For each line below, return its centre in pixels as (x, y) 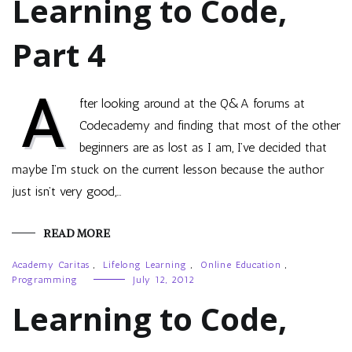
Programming (45, 280)
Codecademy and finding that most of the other (210, 125)
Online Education (241, 265)
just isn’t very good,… (67, 191)
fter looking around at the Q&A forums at (192, 103)
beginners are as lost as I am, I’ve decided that (203, 147)
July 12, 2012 (164, 280)
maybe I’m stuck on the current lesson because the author (168, 169)
